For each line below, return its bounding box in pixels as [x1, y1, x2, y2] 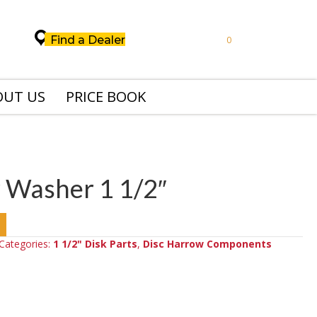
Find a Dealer [50, 33, 125, 47]
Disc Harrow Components [142, 237, 272, 251]
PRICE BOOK [65, 87, 146, 107]
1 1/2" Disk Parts [52, 237, 137, 251]
